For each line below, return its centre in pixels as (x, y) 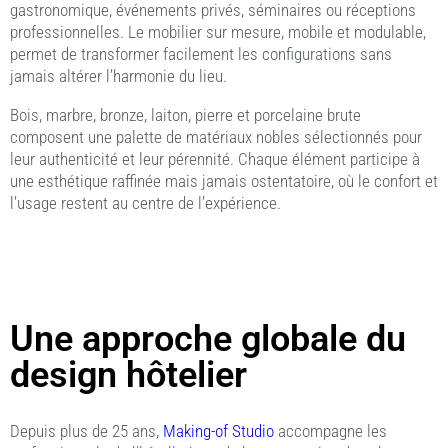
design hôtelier (128, 374)
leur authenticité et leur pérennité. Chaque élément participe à (215, 158)
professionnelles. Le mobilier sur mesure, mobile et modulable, (218, 31)
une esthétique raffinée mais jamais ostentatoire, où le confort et (224, 180)
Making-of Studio (218, 430)
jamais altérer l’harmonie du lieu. (118, 75)
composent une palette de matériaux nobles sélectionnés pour (216, 136)
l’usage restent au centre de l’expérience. (145, 202)
